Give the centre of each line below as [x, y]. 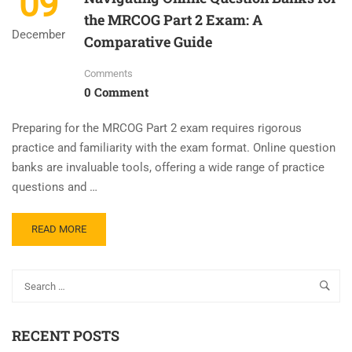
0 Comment [116, 92]
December [38, 34]
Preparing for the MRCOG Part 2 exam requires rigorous [157, 128]
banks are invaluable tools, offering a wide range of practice [168, 167]
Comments [108, 73]
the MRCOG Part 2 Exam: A [173, 19]
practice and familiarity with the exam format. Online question [174, 147]
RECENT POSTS [66, 336]
